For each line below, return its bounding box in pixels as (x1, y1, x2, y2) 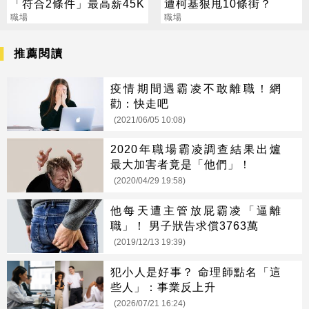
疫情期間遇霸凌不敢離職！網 (110, 81, 281, 94)
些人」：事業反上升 (110, 280, 216, 293)
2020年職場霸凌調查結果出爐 (110, 143, 281, 156)
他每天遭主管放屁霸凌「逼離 (110, 204, 281, 217)
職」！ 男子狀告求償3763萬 (110, 219, 259, 232)
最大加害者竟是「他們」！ (110, 158, 251, 171)
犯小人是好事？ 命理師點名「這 (110, 265, 281, 278)
